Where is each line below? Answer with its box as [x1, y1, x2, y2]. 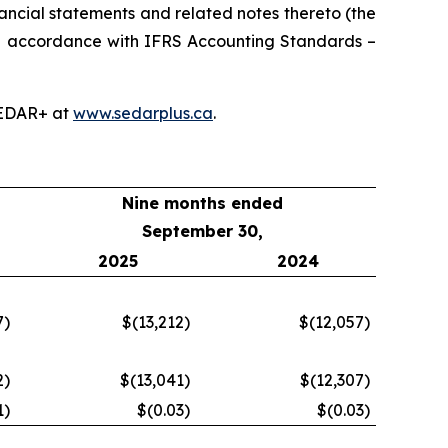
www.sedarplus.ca [73, 102, 213, 123]
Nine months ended [121, 192, 283, 213]
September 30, [141, 220, 263, 241]
